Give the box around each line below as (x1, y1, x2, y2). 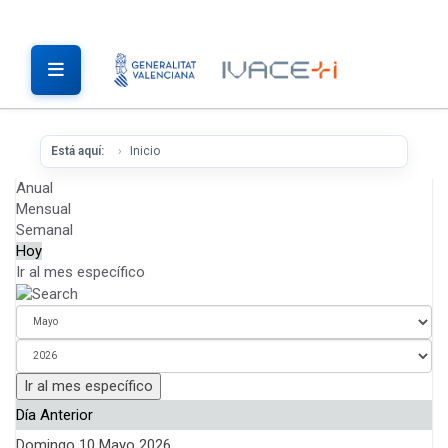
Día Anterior (16, 405, 93, 424)
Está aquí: (51, 144, 110, 158)
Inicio (130, 144, 160, 158)
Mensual (16, 200, 71, 218)
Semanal (16, 221, 73, 239)
